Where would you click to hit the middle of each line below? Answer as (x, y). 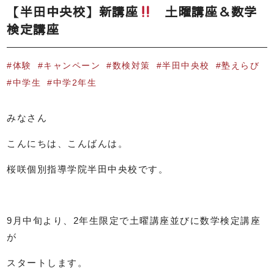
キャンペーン (72, 66)
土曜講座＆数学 (205, 11)
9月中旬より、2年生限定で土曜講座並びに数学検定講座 (134, 220)
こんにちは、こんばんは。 (68, 143)
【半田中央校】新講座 (73, 11)
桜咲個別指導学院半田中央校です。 (88, 169)
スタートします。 (47, 263)
